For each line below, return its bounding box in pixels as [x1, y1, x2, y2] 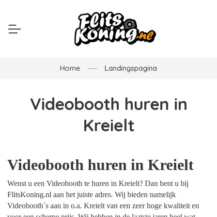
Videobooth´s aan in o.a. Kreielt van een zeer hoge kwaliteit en [7, 201, 199, 210]
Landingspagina [105, 63, 157, 73]
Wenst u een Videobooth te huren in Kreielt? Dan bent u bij [7, 179, 188, 187]
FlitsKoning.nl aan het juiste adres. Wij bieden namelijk [7, 190, 176, 199]
